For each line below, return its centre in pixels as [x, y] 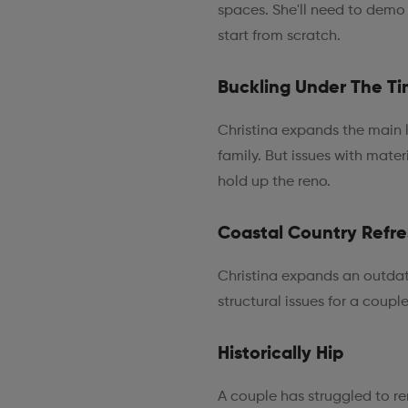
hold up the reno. [274, 182]
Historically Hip [280, 354]
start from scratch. [279, 36]
